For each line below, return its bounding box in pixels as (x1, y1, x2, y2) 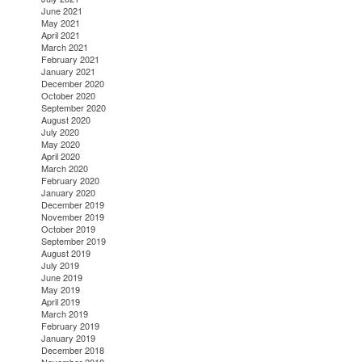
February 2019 (41, 319, 100, 333)
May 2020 (41, 137, 81, 151)
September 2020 (41, 101, 107, 115)
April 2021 (41, 28, 81, 42)
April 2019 (41, 295, 81, 309)
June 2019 (41, 271, 83, 284)
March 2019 (41, 307, 89, 321)
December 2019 (41, 198, 105, 212)
